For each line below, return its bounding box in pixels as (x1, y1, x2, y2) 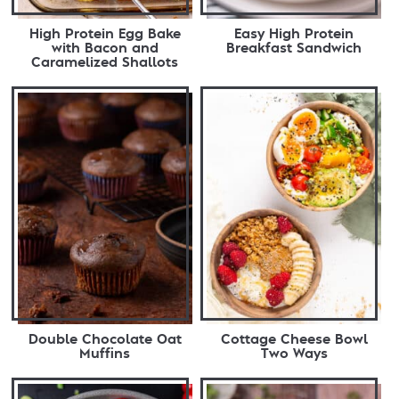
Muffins (79, 347, 131, 361)
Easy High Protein (234, 28, 354, 41)
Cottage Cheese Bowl (220, 333, 368, 346)
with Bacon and (51, 42, 159, 55)
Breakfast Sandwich (226, 42, 362, 55)
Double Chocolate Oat (28, 333, 182, 346)
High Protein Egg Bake (28, 28, 181, 41)
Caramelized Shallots (31, 56, 179, 69)
